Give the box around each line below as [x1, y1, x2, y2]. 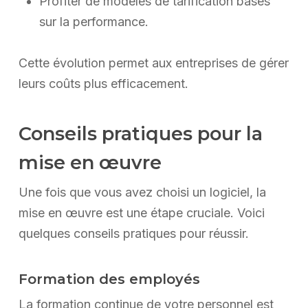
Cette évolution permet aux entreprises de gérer [18, 56, 289, 71]
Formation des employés [18, 271, 200, 288]
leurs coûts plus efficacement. [18, 76, 188, 91]
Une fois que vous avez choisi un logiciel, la [18, 185, 266, 200]
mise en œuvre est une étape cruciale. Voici [18, 206, 265, 221]
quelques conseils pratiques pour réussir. [18, 226, 249, 241]
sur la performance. [38, 14, 148, 30]
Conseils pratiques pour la [18, 122, 263, 146]
